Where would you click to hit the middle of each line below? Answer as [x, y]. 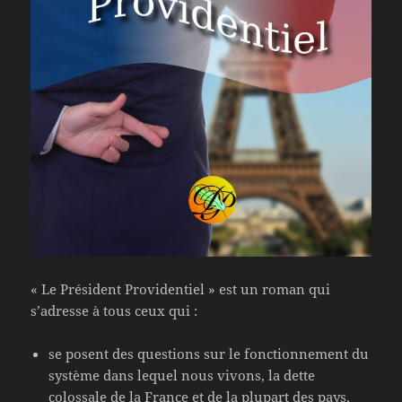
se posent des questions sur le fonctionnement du [209, 354]
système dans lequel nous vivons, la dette [182, 376]
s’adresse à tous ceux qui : [114, 311]
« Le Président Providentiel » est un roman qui [181, 289]
